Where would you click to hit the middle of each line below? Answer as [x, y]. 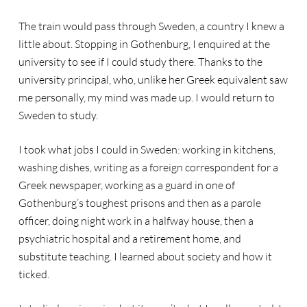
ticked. [34, 274]
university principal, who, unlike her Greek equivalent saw [153, 79]
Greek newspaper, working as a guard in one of [126, 185]
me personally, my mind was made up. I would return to [146, 97]
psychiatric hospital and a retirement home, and [130, 238]
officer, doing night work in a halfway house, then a [136, 221]
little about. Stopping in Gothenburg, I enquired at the [144, 44]
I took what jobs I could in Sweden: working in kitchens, [147, 149]
